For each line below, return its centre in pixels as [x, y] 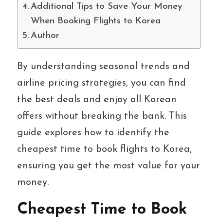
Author [45, 36]
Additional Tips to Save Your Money [106, 6]
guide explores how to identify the [93, 133]
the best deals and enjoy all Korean [97, 100]
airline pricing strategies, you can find [101, 83]
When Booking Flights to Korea [95, 21]
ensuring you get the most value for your [109, 166]
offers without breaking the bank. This [102, 116]
